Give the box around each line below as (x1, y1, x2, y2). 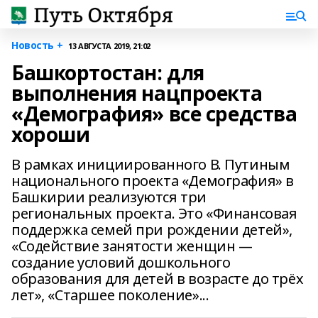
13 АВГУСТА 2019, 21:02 (68, 40, 150, 51)
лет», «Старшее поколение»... (11, 285, 209, 305)
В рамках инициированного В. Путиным (11, 155, 290, 174)
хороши (11, 121, 90, 148)
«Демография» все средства (11, 100, 297, 127)
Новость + (11, 38, 63, 52)
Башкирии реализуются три (11, 187, 207, 207)
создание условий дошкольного (11, 253, 231, 272)
